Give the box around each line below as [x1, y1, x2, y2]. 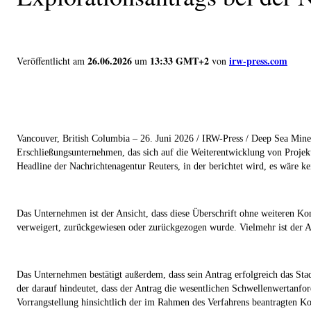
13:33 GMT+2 [150, 53, 209, 68]
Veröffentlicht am [17, 53, 85, 67]
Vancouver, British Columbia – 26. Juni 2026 [17, 133, 194, 144]
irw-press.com [229, 53, 287, 68]
